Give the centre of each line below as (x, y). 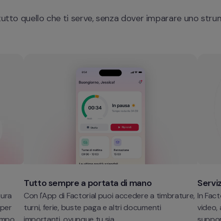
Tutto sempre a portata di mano (88, 183)
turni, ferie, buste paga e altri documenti (92, 207)
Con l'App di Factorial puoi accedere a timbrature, (109, 195)
